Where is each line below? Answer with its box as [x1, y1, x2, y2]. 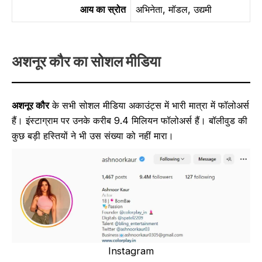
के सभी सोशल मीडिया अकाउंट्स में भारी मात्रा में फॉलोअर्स [49, 99, 249, 112]
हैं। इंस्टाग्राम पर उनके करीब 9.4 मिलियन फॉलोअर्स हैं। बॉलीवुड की [12, 115, 247, 127]
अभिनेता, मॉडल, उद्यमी [136, 4, 212, 16]
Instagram [108, 244, 154, 257]
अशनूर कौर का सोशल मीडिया [12, 51, 161, 70]
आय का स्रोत [80, 4, 126, 16]
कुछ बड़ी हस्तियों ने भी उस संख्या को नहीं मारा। [12, 130, 174, 142]
